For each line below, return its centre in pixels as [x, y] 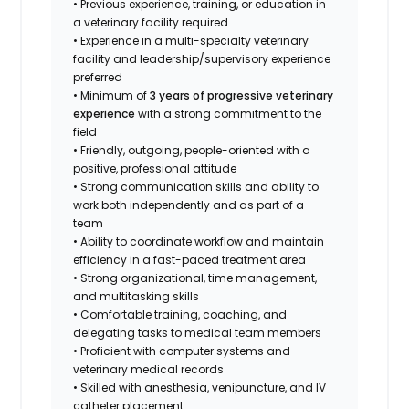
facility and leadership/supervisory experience [202, 58]
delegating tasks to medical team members [198, 332]
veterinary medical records [149, 369]
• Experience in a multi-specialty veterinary [191, 40]
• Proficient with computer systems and [182, 351]
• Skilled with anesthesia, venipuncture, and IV [200, 387]
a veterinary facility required [151, 22]
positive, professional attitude [155, 168]
